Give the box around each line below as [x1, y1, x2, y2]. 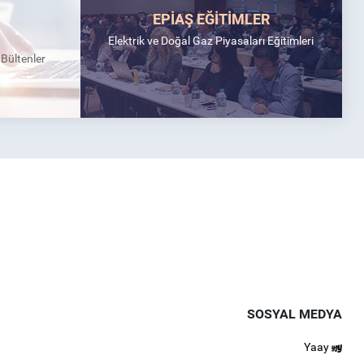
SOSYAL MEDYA [247, 305, 343, 322]
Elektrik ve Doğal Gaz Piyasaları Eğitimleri [108, 34, 314, 47]
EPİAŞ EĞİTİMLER [152, 11, 270, 28]
